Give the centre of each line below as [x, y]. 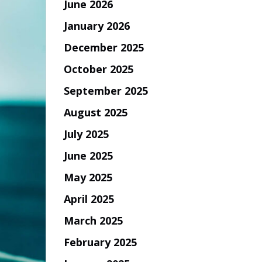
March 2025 [93, 220]
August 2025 [95, 112]
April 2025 [89, 199]
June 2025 [88, 155]
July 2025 [86, 134]
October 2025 [98, 69]
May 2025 [88, 177]
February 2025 [100, 242]
